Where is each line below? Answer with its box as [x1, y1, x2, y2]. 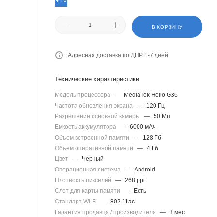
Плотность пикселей [55, 177, 113, 184]
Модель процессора [55, 92, 112, 98]
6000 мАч [130, 124, 155, 130]
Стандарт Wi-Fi [55, 198, 98, 205]
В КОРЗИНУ [151, 24, 183, 30]
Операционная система [55, 166, 122, 173]
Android [134, 166, 155, 173]
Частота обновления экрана [55, 102, 134, 109]
